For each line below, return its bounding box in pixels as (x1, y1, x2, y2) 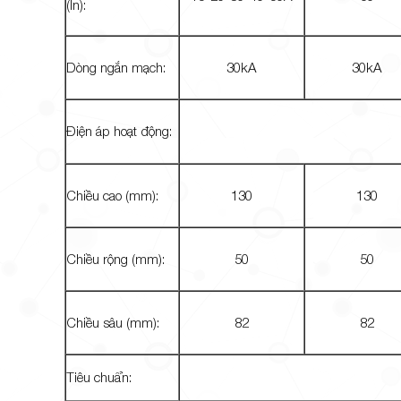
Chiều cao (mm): (65, 186, 158, 203)
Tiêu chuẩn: (65, 368, 132, 385)
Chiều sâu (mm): (65, 313, 159, 330)
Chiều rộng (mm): (65, 250, 165, 267)
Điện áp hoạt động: (65, 122, 172, 139)
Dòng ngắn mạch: (65, 58, 166, 75)
